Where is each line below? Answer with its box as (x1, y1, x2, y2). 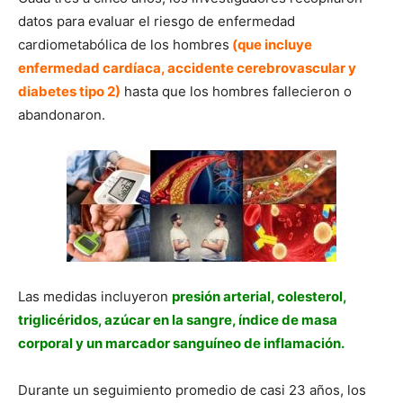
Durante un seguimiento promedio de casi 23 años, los (18, 381, 366, 399)
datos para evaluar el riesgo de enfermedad (18, 12, 295, 30)
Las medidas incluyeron (18, 287, 172, 305)
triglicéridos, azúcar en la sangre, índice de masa (18, 310, 337, 328)
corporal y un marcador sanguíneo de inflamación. (18, 334, 345, 352)
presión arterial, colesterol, (172, 287, 346, 305)
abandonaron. (18, 105, 105, 123)
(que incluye (229, 35, 312, 53)
